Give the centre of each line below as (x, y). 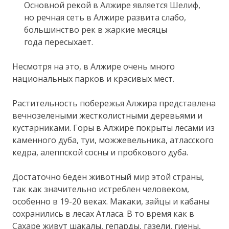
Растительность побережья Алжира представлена (114, 103)
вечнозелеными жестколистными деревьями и (108, 115)
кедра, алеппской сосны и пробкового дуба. (100, 152)
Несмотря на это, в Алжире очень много (94, 66)
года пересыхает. (58, 42)
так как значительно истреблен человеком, (101, 189)
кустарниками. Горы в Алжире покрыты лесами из (114, 128)
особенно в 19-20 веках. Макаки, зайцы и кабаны (111, 201)
